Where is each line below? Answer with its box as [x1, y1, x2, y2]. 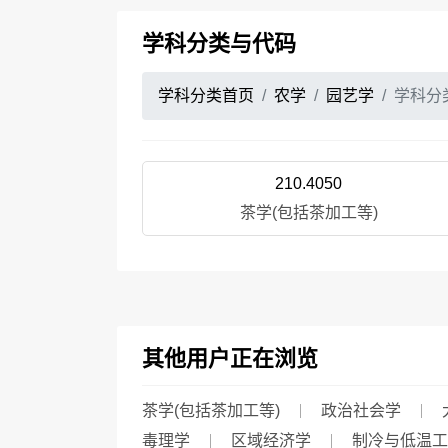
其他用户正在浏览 [142, 346, 318, 371]
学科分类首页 [158, 87, 254, 104]
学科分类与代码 [142, 31, 296, 56]
